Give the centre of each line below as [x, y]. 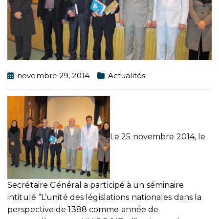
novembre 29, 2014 [53, 75]
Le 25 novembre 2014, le [158, 137]
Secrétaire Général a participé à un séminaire [96, 185]
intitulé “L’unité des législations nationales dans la [105, 197]
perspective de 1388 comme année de [83, 210]
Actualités [126, 75]
